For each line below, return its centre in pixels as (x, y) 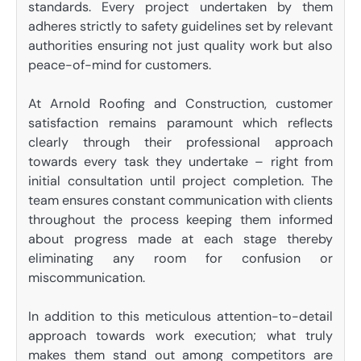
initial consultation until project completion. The (180, 181)
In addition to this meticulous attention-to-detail (180, 317)
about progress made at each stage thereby (180, 239)
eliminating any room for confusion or (180, 258)
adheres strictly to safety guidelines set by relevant (180, 26)
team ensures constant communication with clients (180, 200)
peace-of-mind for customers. (120, 64)
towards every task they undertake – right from (180, 162)
